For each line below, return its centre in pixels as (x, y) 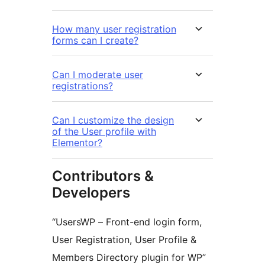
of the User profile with (104, 131)
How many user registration (114, 29)
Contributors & (103, 176)
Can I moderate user (98, 74)
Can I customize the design (113, 120)
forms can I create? (95, 40)
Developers (91, 192)
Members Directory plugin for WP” (129, 257)
